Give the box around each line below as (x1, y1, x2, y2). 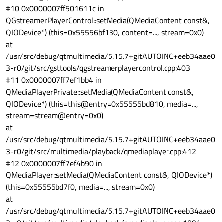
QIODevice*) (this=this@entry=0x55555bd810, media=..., (6, 97, 198, 110)
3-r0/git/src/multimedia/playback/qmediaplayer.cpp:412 (6, 145, 196, 157)
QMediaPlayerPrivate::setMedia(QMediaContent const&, (6, 85, 194, 98)
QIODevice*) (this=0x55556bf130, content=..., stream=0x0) (6, 26, 204, 38)
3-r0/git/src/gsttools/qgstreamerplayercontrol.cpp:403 (6, 61, 190, 74)
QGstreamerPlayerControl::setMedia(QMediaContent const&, (6, 14, 210, 26)
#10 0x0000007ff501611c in (6, 2, 104, 14)
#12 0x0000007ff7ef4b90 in (6, 157, 102, 169)
